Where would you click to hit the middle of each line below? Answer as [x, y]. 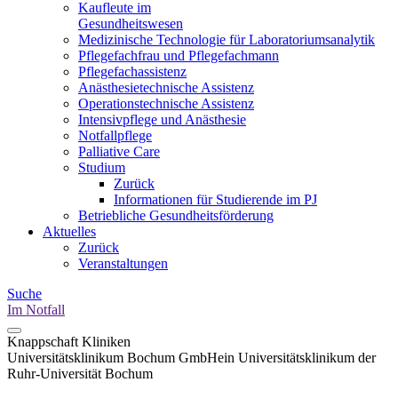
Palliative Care [119, 151]
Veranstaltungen [123, 263]
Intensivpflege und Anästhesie [162, 119]
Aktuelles [69, 231]
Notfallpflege [115, 135]
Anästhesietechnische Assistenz [166, 88]
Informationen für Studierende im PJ [215, 199]
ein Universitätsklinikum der [297, 358]
